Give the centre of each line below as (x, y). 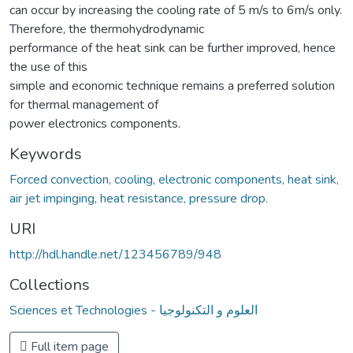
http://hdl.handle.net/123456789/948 (115, 254)
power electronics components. (95, 123)
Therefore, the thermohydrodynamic (107, 29)
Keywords (46, 154)
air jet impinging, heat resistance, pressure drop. (139, 198)
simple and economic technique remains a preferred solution (172, 85)
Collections (50, 284)
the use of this (48, 67)
